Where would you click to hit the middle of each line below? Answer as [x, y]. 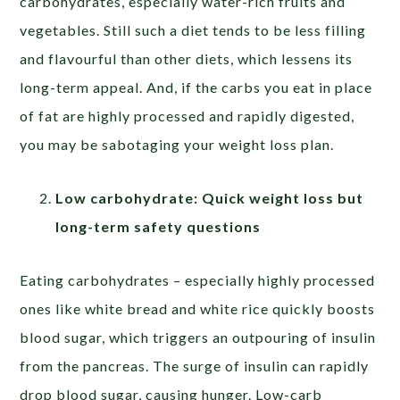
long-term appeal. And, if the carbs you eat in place [196, 87]
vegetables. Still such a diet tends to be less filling [193, 30]
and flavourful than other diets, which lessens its [187, 59]
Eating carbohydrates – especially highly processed [198, 280]
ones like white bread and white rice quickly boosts [198, 309]
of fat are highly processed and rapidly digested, [187, 116]
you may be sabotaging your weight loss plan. [177, 145]
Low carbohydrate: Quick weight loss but [210, 198]
